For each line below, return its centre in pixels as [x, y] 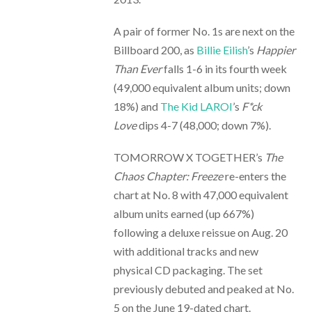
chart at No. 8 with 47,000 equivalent [201, 195]
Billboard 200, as [155, 49]
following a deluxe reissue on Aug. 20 [200, 233]
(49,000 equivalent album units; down [202, 87]
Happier [275, 49]
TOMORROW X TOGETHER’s [189, 157]
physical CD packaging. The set [188, 270]
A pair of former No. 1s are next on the [204, 31]
